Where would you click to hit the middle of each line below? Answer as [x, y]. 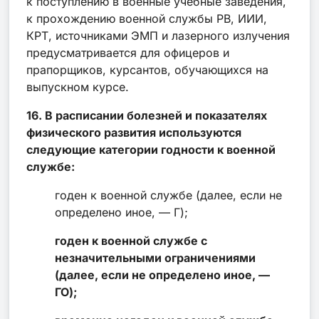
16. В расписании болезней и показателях [147, 115]
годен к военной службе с [131, 240]
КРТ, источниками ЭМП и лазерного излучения [158, 35]
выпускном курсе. [78, 87]
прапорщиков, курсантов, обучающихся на [147, 69]
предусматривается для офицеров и [128, 52]
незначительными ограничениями [155, 257]
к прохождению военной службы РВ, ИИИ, [147, 18]
